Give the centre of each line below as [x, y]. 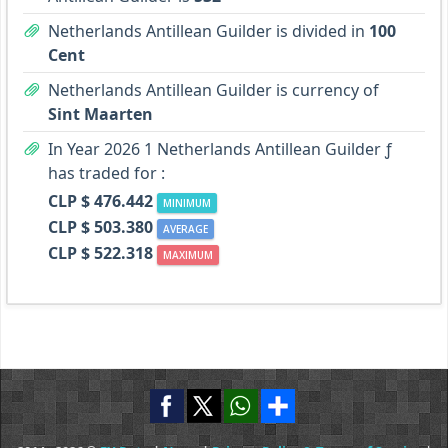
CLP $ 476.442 [100, 201]
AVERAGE [185, 229]
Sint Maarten [100, 114]
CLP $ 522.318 [100, 253]
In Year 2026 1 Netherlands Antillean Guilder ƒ [220, 149]
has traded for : [106, 173]
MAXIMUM [188, 255]
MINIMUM [187, 203]
